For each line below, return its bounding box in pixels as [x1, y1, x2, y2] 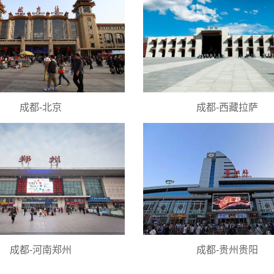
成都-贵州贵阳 [196, 245, 258, 256]
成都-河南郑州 [10, 245, 72, 256]
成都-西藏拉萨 [196, 102, 258, 113]
